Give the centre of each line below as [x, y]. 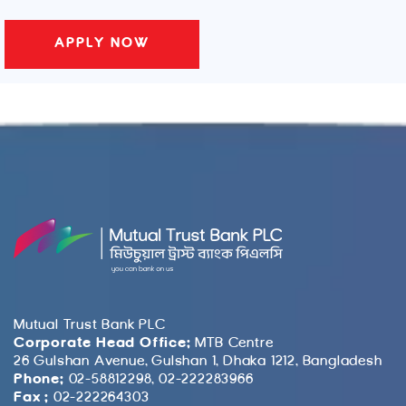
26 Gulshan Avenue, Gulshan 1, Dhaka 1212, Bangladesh [198, 361]
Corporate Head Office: [102, 343]
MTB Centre [232, 343]
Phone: [39, 379]
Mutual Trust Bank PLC [90, 325]
